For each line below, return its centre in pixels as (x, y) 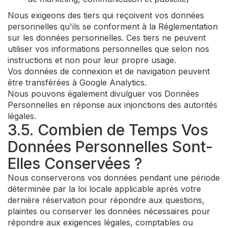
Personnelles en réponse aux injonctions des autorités (112, 105)
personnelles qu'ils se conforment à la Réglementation (113, 26)
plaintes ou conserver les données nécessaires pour (109, 211)
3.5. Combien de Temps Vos (108, 130)
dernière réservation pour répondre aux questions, (106, 200)
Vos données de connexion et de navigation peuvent (109, 71)
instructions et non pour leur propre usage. (92, 60)
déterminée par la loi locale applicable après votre (104, 189)
